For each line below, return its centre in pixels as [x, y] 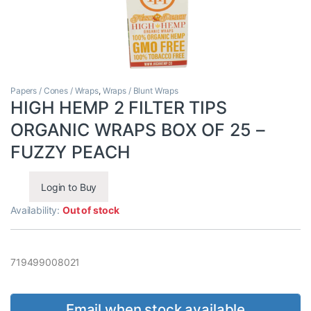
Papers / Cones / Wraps [54, 91]
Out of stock [91, 210]
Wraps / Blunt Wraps [140, 91]
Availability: [37, 210]
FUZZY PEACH [70, 152]
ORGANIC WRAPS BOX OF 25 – [138, 130]
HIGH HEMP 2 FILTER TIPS [119, 108]
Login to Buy [69, 187]
